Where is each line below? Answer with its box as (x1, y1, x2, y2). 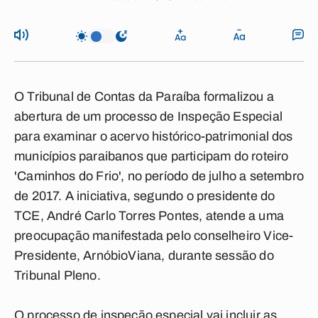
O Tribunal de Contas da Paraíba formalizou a (14, 89, 274, 104)
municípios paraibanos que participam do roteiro (14, 149, 289, 163)
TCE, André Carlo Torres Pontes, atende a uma (14, 209, 284, 223)
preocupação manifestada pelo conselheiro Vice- (14, 229, 294, 243)
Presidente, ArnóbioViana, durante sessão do (14, 248, 274, 263)
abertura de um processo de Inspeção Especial (14, 109, 283, 124)
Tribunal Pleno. (14, 268, 101, 283)
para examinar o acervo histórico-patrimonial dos (14, 129, 293, 143)
